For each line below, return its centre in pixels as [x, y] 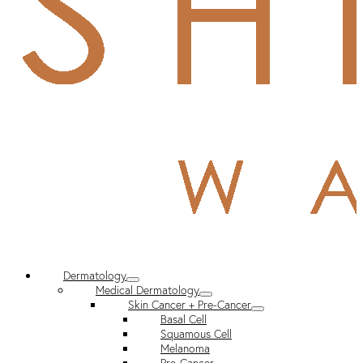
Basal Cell [184, 320]
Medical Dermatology [147, 290]
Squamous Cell [196, 334]
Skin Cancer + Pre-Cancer [190, 305]
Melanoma [185, 349]
